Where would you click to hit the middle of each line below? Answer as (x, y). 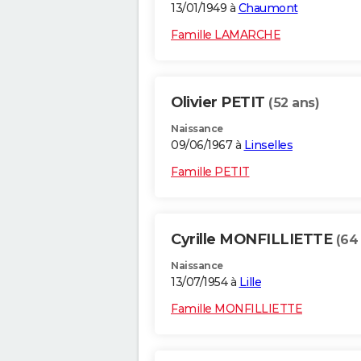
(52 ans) (294, 103)
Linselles (268, 145)
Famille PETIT (210, 172)
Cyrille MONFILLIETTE (253, 240)
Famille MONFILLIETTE (237, 309)
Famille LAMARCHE (226, 35)
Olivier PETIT (220, 103)
